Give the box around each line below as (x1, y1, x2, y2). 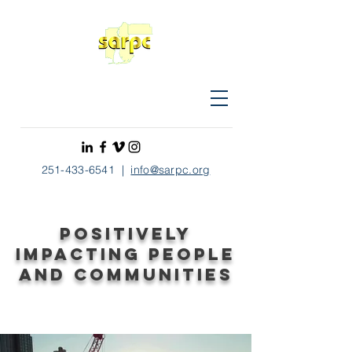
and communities (18, 264, 233, 285)
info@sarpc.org (130, 163, 211, 177)
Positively (60, 223, 192, 244)
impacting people (16, 244, 236, 265)
